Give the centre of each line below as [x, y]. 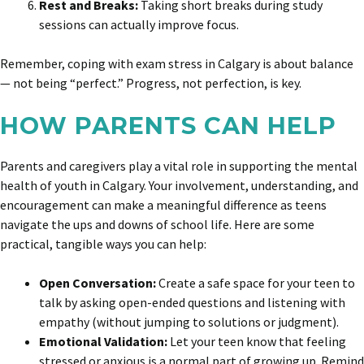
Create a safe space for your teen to [256, 283]
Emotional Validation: [103, 341]
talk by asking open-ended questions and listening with [192, 302]
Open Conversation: [97, 283]
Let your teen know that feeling [257, 341]
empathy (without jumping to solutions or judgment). [189, 322]
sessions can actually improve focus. [139, 24]
